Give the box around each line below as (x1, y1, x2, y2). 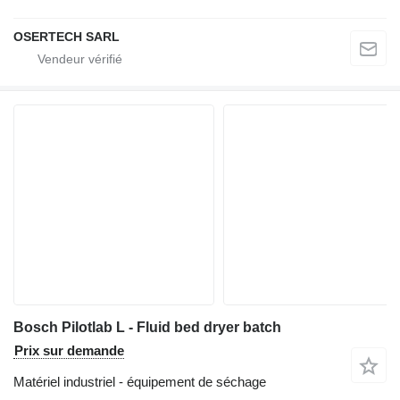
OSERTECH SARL (13, 29, 120, 44)
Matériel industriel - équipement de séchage (13, 373, 266, 389)
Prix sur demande (14, 342, 124, 358)
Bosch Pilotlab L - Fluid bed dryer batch (13, 319, 281, 335)
